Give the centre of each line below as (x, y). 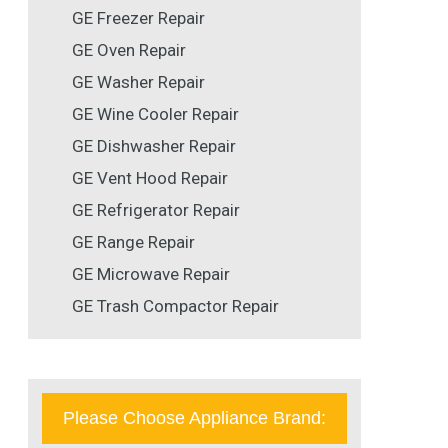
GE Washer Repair (138, 82)
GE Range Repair (133, 242)
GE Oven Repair (129, 50)
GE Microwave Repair (151, 274)
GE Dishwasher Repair (154, 146)
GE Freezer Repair (138, 18)
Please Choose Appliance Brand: (194, 418)
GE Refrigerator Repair (156, 210)
